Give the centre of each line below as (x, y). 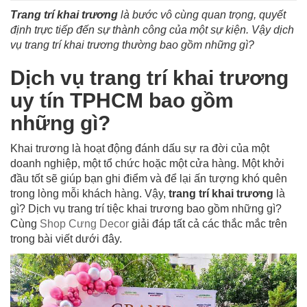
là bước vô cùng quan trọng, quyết (202, 15)
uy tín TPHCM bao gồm (122, 100)
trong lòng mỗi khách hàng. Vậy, (89, 194)
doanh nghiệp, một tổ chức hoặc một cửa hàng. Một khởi (147, 163)
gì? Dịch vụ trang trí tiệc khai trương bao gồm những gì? (146, 209)
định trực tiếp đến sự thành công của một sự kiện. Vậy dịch (152, 30)
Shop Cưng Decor (84, 224)
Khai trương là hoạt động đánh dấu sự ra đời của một (140, 148)
